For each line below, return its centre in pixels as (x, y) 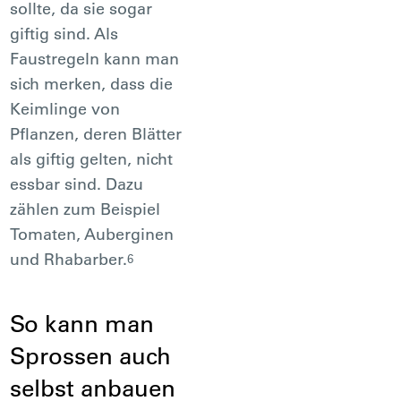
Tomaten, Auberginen (92, 234)
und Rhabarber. (69, 259)
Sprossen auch (91, 355)
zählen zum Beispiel (85, 209)
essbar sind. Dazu (77, 183)
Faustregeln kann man (95, 58)
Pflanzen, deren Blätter (96, 133)
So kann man (82, 323)
